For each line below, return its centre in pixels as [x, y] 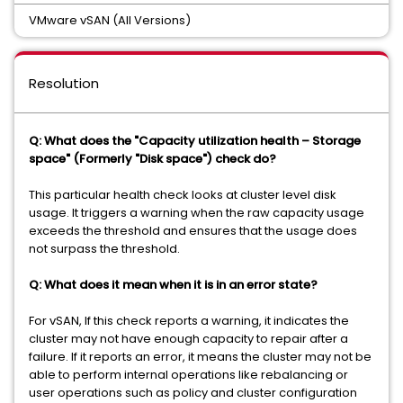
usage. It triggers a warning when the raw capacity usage [197, 213]
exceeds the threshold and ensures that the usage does [193, 231]
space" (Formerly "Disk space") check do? [152, 159]
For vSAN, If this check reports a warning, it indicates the [189, 321]
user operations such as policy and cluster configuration [193, 393]
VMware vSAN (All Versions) [110, 20]
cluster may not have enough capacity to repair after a [188, 339]
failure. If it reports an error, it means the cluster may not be [200, 357]
